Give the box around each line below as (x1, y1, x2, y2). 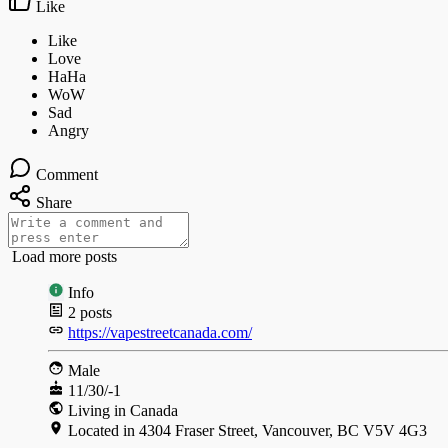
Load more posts (8, 247, 117, 265)
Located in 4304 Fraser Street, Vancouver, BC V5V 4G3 (68, 421, 427, 439)
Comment (36, 165, 98, 183)
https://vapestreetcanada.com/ (68, 323, 252, 341)
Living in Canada (64, 401, 178, 419)
